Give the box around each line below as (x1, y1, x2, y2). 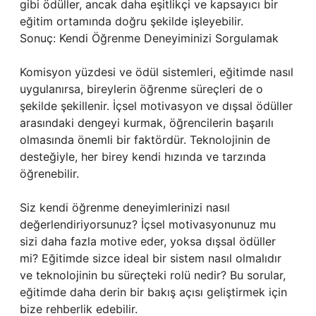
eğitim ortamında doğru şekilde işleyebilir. (20, 14, 243, 28)
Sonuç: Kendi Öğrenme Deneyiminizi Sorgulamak (20, 31, 279, 45)
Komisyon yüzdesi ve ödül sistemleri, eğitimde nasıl (20, 65, 293, 79)
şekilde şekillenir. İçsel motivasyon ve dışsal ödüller (20, 99, 293, 113)
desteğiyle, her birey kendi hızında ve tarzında (20, 150, 266, 164)
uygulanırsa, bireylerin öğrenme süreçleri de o (20, 82, 263, 96)
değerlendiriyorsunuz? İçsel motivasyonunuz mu (20, 217, 276, 231)
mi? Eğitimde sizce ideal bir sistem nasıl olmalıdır (20, 251, 281, 265)
